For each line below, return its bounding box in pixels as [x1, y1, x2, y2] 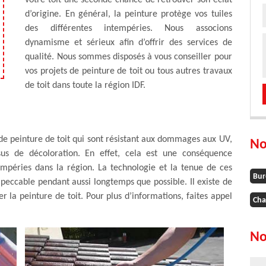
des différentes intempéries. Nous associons [25, 24, 232, 33]
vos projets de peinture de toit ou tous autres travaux [25, 66, 232, 76]
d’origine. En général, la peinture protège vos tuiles [25, 9, 232, 19]
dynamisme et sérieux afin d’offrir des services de [25, 38, 232, 47]
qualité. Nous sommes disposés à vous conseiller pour [25, 52, 232, 62]
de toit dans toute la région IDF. [25, 81, 146, 90]
